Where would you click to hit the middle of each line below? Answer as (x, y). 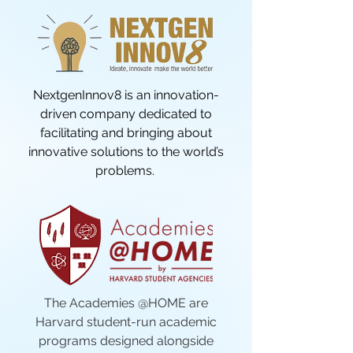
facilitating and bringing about (126, 133)
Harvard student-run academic (126, 322)
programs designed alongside (126, 341)
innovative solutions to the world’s (126, 152)
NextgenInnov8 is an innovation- (126, 95)
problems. (126, 171)
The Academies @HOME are (126, 303)
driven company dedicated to (126, 114)
